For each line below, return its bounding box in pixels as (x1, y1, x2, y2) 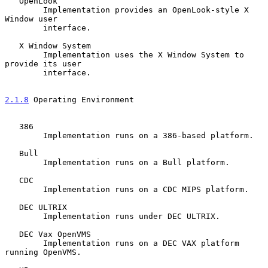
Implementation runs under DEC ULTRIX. (5, 211, 43, 221)
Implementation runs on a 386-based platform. (5, 130, 43, 140)
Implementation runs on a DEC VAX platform (5, 238, 43, 248)
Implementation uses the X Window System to (5, 50, 43, 59)
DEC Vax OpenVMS (5, 229, 19, 239)
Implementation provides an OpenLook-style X (5, 5, 43, 14)
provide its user (5, 59, 81, 68)
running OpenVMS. (5, 247, 81, 257)
